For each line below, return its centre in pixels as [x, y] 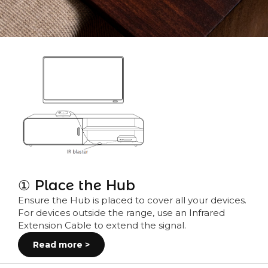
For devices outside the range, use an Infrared [121, 213]
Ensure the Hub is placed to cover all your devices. [132, 201]
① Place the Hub [77, 185]
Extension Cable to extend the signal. [102, 226]
